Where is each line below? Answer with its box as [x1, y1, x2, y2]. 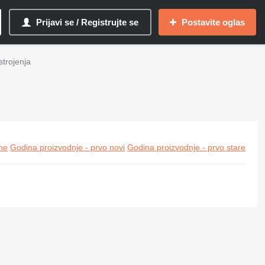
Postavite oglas [182, 17, 245, 27]
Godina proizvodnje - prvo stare [127, 143, 246, 152]
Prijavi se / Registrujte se [36, 17, 138, 27]
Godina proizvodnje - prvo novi [10, 143, 125, 152]
